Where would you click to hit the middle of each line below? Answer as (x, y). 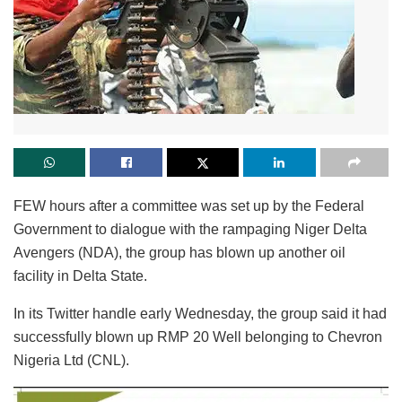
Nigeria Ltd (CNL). (71, 360)
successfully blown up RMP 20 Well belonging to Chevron (198, 336)
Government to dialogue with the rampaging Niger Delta (190, 229)
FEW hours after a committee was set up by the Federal (189, 205)
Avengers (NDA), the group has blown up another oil (179, 252)
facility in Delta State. (80, 275)
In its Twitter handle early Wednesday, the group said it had (200, 313)
